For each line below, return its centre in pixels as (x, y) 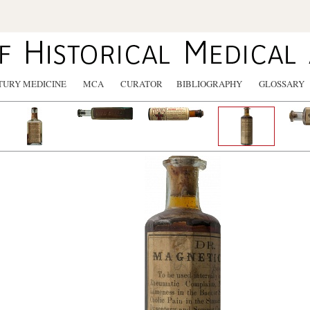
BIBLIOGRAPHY (209, 84)
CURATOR (142, 84)
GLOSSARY (282, 84)
